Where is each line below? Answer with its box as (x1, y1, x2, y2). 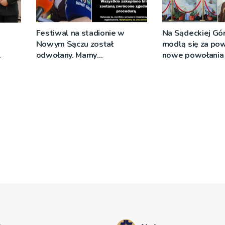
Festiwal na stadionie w (36, 27, 125, 39)
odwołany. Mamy (36, 49, 97, 61)
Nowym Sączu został (36, 38, 114, 50)
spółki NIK (36, 71, 73, 83)
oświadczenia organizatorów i (36, 60, 146, 72)
